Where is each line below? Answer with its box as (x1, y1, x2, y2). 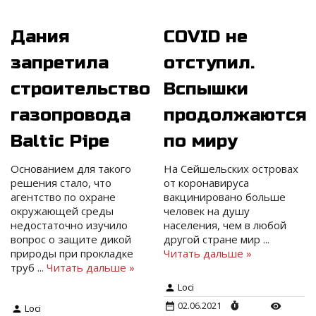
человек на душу (164, 204, 250, 219)
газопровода (11, 104, 130, 126)
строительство (11, 78, 150, 100)
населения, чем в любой (164, 218, 287, 233)
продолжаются (164, 104, 308, 126)
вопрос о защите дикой (11, 232, 131, 247)
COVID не (164, 26, 248, 48)
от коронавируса (164, 176, 250, 190)
